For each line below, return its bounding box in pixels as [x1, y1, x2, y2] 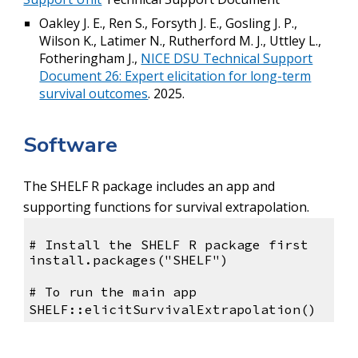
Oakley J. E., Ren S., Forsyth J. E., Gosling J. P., [39, 14, 298, 32]
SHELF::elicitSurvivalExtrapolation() [28, 300, 316, 317]
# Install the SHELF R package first [28, 236, 308, 253]
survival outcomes [39, 85, 149, 102]
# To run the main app [28, 283, 197, 300]
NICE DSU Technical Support [141, 50, 313, 67]
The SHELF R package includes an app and [23, 177, 276, 195]
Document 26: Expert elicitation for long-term [39, 67, 312, 85]
